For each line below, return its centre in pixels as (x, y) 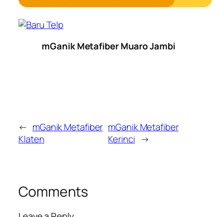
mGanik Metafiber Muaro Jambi (108, 46)
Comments (54, 192)
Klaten (31, 139)
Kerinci (122, 139)
